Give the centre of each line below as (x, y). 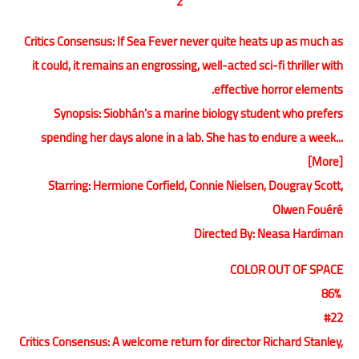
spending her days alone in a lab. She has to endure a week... (192, 137)
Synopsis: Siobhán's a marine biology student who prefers (198, 113)
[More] (325, 161)
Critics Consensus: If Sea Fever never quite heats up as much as (184, 41)
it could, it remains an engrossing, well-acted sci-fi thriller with (188, 65)
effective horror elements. (278, 89)
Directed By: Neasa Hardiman (268, 233)
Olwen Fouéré (308, 209)
